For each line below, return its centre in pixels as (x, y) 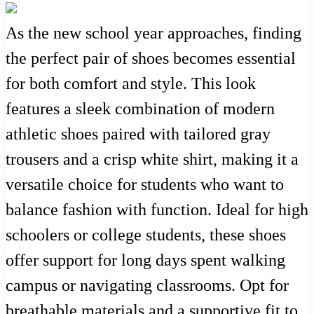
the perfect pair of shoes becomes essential (151, 59)
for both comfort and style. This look (131, 84)
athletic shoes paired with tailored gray (138, 134)
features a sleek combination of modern (140, 109)
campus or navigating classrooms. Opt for (147, 286)
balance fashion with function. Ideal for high (157, 210)
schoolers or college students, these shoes (146, 235)
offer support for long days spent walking (145, 260)
